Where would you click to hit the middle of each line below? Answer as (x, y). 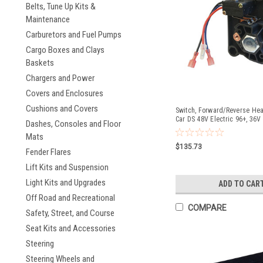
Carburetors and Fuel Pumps (74, 35)
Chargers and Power (60, 78)
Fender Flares (48, 152)
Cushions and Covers (62, 109)
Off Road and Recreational (70, 198)
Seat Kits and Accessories (71, 228)
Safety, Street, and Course (70, 213)
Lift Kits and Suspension (67, 167)
